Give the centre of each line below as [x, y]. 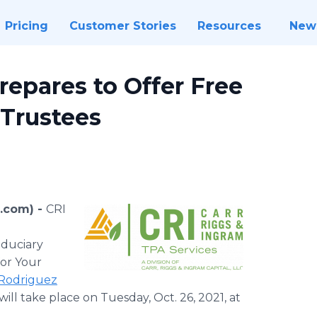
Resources [229, 26]
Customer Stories [122, 26]
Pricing [26, 26]
